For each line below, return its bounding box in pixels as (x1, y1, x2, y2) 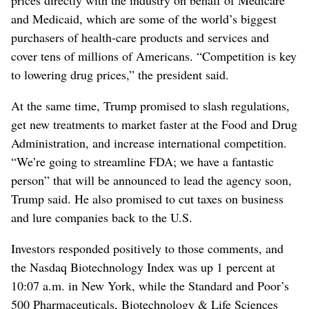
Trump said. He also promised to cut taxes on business (11, 190, 283, 207)
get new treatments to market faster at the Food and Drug (11, 115, 297, 132)
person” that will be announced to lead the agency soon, (11, 171, 292, 188)
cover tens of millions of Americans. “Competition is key (11, 47, 297, 64)
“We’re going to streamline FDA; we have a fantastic (11, 152, 274, 170)
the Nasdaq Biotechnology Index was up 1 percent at (11, 258, 275, 275)
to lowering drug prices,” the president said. (11, 66, 229, 83)
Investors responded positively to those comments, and (11, 239, 283, 257)
